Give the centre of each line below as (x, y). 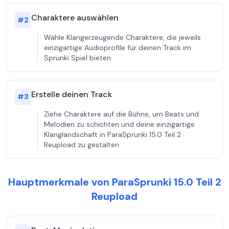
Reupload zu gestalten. (82, 145)
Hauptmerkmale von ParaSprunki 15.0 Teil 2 (114, 182)
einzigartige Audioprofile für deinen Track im (118, 48)
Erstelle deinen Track (72, 94)
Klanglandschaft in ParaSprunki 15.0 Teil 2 (112, 134)
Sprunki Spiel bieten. (78, 58)
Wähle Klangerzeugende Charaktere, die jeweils (122, 37)
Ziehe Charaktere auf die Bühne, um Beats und (121, 114)
